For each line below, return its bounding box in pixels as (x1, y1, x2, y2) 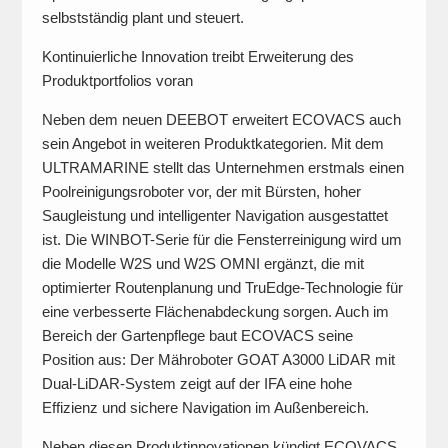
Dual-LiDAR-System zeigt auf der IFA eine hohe (41, 375, 352, 392)
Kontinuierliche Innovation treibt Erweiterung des (41, 48, 354, 65)
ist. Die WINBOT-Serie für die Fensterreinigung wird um (41, 231, 402, 248)
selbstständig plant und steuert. (41, 9, 244, 26)
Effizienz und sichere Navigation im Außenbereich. (41, 399, 369, 416)
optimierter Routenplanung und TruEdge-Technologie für (41, 279, 403, 296)
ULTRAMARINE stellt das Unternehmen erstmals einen (41, 159, 404, 176)
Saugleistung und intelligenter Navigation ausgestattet (41, 207, 388, 224)
